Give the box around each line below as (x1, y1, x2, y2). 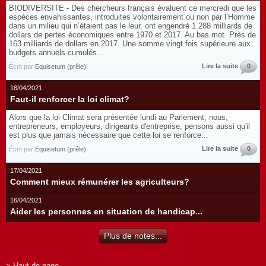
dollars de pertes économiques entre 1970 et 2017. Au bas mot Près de (9, 30, 256, 39)
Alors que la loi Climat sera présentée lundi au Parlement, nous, (9, 113, 228, 122)
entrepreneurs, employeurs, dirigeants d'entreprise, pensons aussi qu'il (9, 122, 250, 131)
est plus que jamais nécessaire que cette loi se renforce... (9, 131, 208, 140)
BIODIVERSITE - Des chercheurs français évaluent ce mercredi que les (9, 4, 256, 12)
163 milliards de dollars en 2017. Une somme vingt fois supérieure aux (9, 39, 251, 48)
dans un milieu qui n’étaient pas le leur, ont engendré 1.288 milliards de (9, 21, 252, 30)
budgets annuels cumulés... (9, 48, 104, 57)
